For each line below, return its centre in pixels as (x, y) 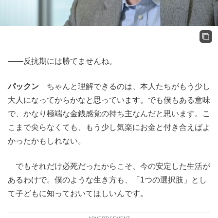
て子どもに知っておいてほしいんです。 (78, 193)
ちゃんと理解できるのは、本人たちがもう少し (125, 86)
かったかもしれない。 (47, 141)
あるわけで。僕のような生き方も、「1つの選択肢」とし (107, 180)
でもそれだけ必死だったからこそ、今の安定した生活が (109, 166)
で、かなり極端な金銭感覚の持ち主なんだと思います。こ (109, 113)
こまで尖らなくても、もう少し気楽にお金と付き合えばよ (109, 127)
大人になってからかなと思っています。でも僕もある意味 (109, 100)
